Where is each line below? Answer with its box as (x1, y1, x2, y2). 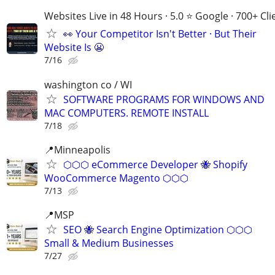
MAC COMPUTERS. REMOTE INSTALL (44, 106, 209, 120)
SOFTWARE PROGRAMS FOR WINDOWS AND (63, 92, 265, 106)
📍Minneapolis (44, 142, 110, 157)
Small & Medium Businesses (44, 236, 174, 250)
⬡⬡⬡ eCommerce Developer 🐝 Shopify (63, 157, 247, 171)
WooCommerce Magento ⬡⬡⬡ (44, 171, 188, 185)
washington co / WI (44, 77, 132, 91)
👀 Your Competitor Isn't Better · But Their (63, 27, 257, 41)
